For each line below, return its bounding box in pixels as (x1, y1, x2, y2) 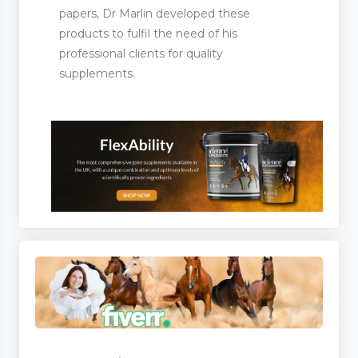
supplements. (59, 66, 135, 82)
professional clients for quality (59, 46, 223, 62)
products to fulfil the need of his (59, 26, 237, 42)
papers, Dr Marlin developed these (59, 6, 250, 22)
